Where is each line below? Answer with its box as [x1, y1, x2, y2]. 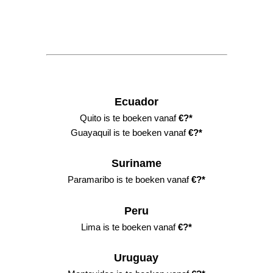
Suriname [111, 157, 161, 170]
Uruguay [114, 252, 159, 264]
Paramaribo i [67, 174, 118, 185]
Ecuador [114, 95, 158, 108]
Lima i [80, 221, 105, 232]
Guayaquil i [70, 127, 115, 138]
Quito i [80, 112, 106, 123]
